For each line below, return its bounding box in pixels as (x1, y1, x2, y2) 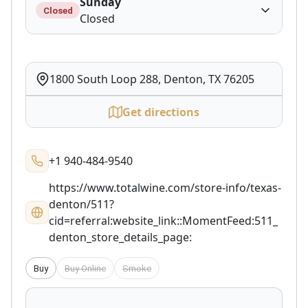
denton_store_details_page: (49, 230, 192, 245)
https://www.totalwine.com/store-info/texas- (49, 180, 281, 195)
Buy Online (65, 263, 106, 274)
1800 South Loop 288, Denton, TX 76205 (49, 71, 254, 87)
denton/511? (49, 197, 114, 212)
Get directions (122, 104, 199, 120)
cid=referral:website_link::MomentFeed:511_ (49, 213, 278, 228)
